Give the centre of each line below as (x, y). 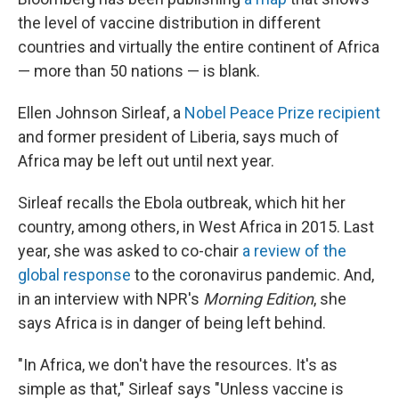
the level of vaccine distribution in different (169, 23)
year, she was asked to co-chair (130, 251)
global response (74, 275)
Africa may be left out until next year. (146, 161)
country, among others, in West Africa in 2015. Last (196, 227)
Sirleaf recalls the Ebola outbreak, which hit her (182, 203)
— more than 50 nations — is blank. (139, 71)
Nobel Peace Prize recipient (282, 113)
